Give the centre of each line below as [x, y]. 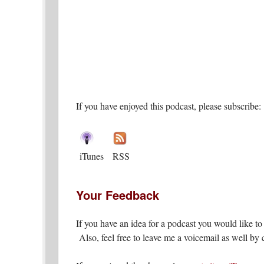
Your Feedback [118, 194]
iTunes [92, 156]
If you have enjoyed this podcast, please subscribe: [169, 105]
